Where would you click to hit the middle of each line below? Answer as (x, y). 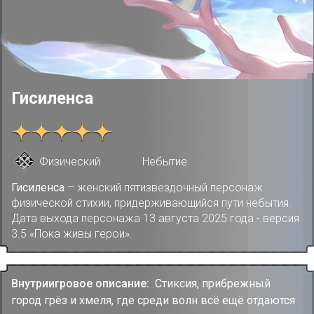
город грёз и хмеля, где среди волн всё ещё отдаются (153, 300)
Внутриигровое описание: (82, 284)
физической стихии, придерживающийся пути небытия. (151, 203)
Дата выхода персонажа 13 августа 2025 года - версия (155, 218)
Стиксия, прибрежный (213, 284)
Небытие (165, 162)
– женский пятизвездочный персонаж (164, 187)
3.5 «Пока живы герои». (72, 234)
